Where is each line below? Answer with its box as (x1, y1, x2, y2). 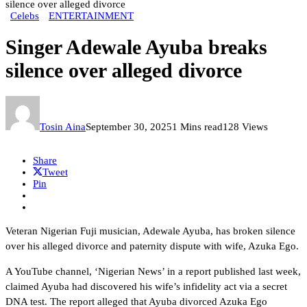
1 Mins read (172, 121, 223, 133)
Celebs (10, 10, 39, 21)
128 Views (223, 121, 268, 133)
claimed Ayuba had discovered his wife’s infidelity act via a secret (5, 281, 287, 293)
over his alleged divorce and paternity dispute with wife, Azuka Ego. (5, 241, 299, 252)
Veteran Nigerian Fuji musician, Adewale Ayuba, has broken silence (5, 225, 295, 237)
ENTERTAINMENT (49, 10, 134, 21)
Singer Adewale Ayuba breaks (5, 36, 267, 59)
